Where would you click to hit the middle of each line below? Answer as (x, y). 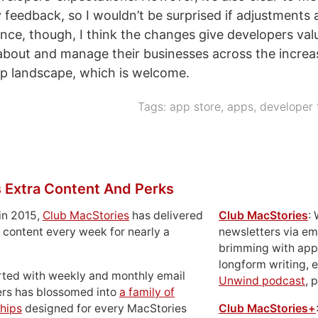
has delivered (166, 215)
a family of (147, 292)
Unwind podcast (262, 280)
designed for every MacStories (104, 308)
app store (195, 106)
